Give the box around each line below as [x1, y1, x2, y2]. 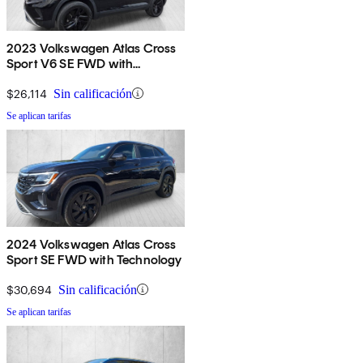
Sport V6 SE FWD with [6, 55, 134, 71]
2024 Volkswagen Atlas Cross [6, 236, 177, 252]
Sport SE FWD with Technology [6, 251, 182, 267]
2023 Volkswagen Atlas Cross [6, 40, 177, 56]
